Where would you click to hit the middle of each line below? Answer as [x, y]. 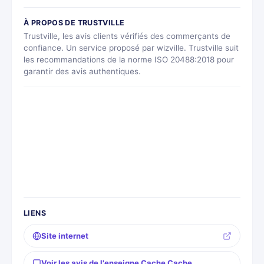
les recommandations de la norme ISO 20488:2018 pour [129, 60]
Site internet [65, 236]
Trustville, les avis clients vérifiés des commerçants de [127, 36]
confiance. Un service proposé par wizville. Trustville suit [131, 48]
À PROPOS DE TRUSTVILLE [74, 23]
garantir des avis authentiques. [82, 72]
